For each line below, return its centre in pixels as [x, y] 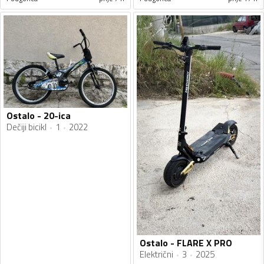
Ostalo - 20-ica [39, 116]
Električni [156, 255]
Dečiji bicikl [27, 127]
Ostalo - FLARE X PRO [186, 243]
